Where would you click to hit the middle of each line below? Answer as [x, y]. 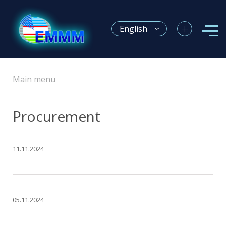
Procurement [56, 116]
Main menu [34, 79]
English [133, 29]
